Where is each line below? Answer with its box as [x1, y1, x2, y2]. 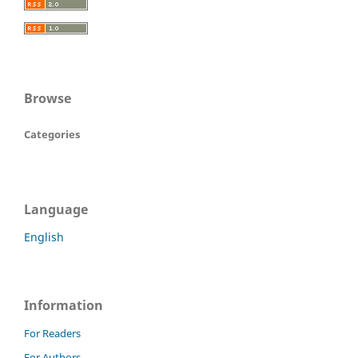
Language [24, 201, 88, 219]
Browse [24, 89, 71, 108]
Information [24, 296, 103, 314]
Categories [24, 127, 80, 142]
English [24, 229, 64, 245]
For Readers [24, 325, 81, 340]
